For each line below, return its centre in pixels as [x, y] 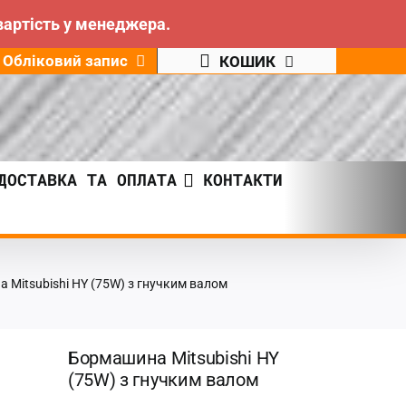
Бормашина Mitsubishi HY [173, 358]
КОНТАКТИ [243, 179]
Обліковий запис [65, 60]
